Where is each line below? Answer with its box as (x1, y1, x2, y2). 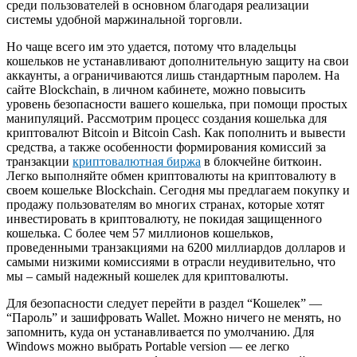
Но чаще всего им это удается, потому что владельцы (6, 39, 296, 53)
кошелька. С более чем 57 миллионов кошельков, (6, 226, 273, 240)
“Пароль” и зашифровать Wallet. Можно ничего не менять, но (6, 310, 341, 324)
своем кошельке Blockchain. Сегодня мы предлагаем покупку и (6, 182, 350, 197)
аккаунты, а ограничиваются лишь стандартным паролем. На (6, 68, 339, 82)
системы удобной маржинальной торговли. (6, 12, 242, 26)
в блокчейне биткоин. (201, 154, 322, 168)
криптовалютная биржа (73, 154, 201, 168)
